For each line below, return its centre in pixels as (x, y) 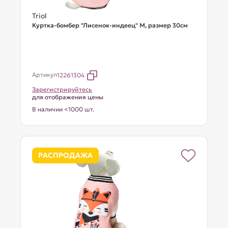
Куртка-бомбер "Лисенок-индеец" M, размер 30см (110, 25)
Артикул (45, 75)
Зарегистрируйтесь (62, 89)
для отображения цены (68, 97)
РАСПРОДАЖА (66, 155)
